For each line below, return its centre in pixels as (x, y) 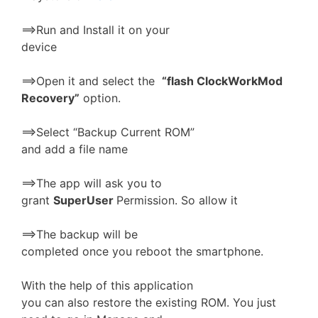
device (39, 47)
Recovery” (50, 98)
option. (100, 98)
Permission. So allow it (177, 200)
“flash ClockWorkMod (222, 81)
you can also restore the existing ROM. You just (149, 302)
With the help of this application (107, 285)
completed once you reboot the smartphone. (142, 251)
